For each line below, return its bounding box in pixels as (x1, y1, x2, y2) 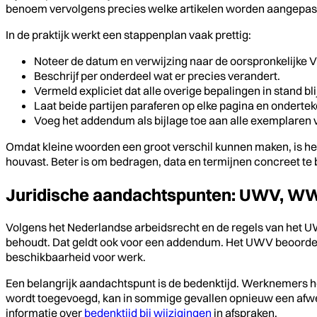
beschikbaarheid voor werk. (6, 249, 146, 264)
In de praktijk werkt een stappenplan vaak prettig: (6, 27, 251, 42)
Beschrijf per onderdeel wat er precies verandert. (34, 68, 280, 83)
